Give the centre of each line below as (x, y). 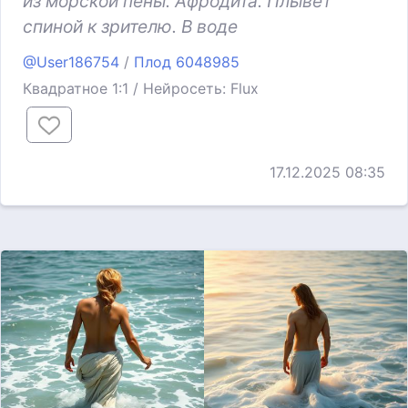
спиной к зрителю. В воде (130, 27)
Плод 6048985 (187, 62)
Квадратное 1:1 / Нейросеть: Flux (141, 89)
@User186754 (71, 62)
